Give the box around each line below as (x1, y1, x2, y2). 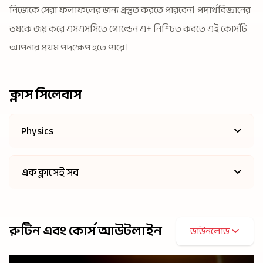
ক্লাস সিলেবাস (9, 82, 82, 107)
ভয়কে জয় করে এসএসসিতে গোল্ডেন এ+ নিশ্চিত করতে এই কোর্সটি (9, 19, 247, 38)
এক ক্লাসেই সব (21, 163, 79, 181)
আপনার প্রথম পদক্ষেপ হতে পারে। (9, 38, 128, 56)
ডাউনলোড (190, 222, 231, 240)
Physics (21, 122, 53, 140)
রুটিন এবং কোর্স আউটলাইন (9, 218, 162, 244)
